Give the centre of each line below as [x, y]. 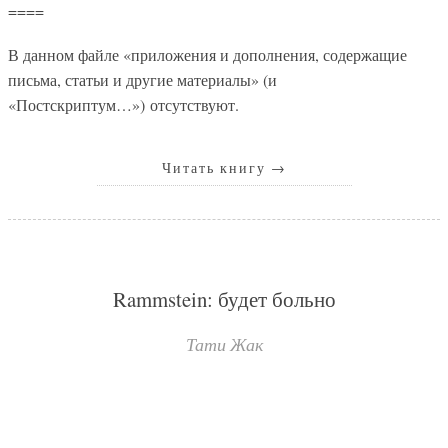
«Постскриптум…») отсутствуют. [123, 105]
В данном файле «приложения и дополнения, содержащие [207, 55]
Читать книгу [216, 168]
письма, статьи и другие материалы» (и [142, 80]
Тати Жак [224, 343]
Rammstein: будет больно [224, 298]
